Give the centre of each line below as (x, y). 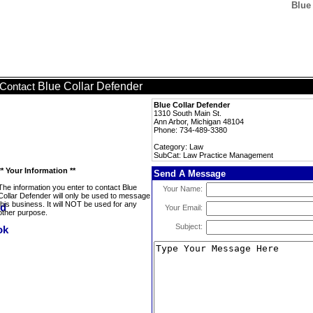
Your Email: (184, 208)
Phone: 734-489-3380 (190, 130)
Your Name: (183, 189)
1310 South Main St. (188, 113)
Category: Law (179, 147)
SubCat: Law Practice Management (213, 155)
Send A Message (190, 174)
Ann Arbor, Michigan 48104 (199, 122)
